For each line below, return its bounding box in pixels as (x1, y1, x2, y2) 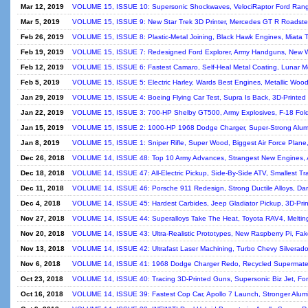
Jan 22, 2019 (21, 109, 64, 116)
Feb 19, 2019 (21, 48, 64, 56)
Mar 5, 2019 (21, 18, 60, 25)
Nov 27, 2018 (21, 214, 65, 222)
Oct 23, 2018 (21, 275, 63, 283)
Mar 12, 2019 (21, 3, 64, 10)
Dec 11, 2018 (21, 184, 64, 192)
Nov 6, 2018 (21, 260, 60, 267)
